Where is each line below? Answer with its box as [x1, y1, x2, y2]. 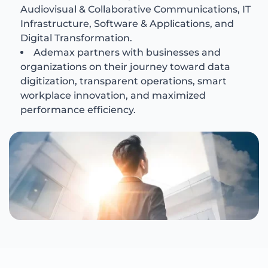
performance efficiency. [20, 104, 136, 116]
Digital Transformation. [20, 32, 133, 44]
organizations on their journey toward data [20, 61, 231, 73]
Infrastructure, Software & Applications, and [20, 18, 234, 30]
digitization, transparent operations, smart [20, 75, 227, 87]
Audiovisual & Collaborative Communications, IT [20, 4, 251, 16]
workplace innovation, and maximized [20, 90, 206, 102]
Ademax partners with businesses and [33, 47, 221, 59]
